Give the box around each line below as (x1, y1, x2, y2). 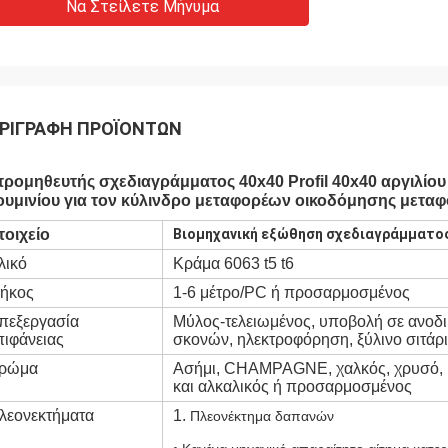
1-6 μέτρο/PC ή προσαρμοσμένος (173, 284, 410, 301)
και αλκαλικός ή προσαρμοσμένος (173, 378, 412, 395)
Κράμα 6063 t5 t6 (173, 255, 294, 272)
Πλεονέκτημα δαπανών (190, 408, 334, 424)
